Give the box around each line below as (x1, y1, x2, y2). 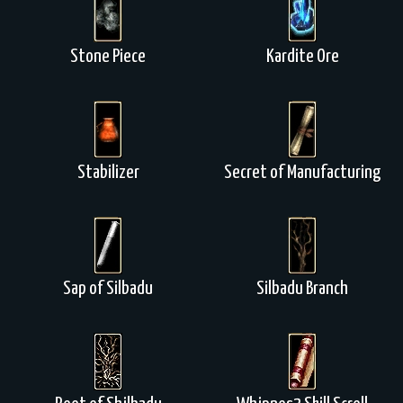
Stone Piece (70, 48, 146, 66)
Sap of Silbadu (63, 280, 153, 298)
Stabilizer (76, 164, 139, 182)
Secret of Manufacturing (224, 164, 381, 182)
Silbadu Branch (256, 280, 348, 298)
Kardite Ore (265, 48, 339, 66)
